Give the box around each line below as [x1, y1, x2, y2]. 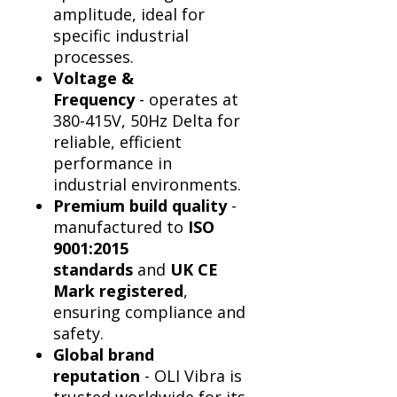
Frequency [53, 89, 135, 110]
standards [53, 259, 133, 280]
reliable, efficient [53, 131, 182, 152]
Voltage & [53, 67, 134, 89]
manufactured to [53, 216, 188, 237]
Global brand [53, 344, 154, 365]
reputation [53, 365, 140, 386]
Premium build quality [53, 195, 227, 216]
